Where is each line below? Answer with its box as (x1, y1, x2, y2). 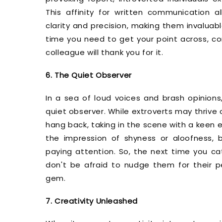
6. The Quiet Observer (46, 70, 132, 81)
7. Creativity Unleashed (46, 195, 138, 206)
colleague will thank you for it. (46, 47, 164, 58)
